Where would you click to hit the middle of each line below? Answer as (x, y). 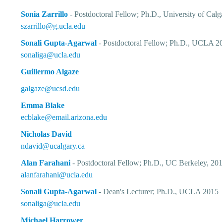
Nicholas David (47, 134)
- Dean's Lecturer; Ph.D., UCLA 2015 (158, 192)
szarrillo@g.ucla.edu (53, 26)
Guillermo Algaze (51, 72)
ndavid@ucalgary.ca (53, 146)
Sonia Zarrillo (45, 14)
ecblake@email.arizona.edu (64, 117)
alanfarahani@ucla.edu (57, 175)
